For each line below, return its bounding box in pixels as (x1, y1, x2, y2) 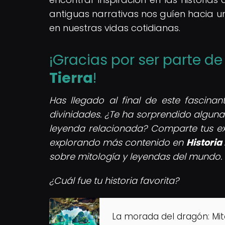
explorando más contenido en (49, 136, 186, 149)
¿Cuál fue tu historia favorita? (49, 174, 179, 187)
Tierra (49, 68, 93, 88)
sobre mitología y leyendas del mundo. (49, 150, 222, 163)
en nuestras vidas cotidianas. (49, 21, 180, 34)
